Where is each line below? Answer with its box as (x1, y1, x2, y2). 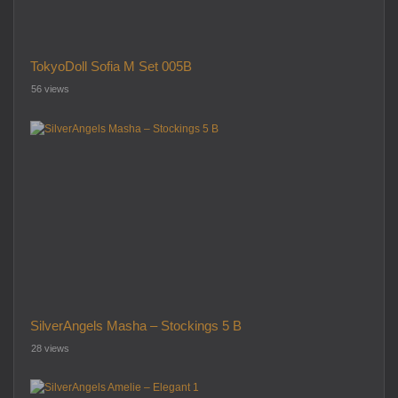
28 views (31, 342, 69, 354)
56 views (31, 84, 69, 95)
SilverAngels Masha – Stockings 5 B (29, 317, 242, 333)
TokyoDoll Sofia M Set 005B (29, 59, 192, 75)
